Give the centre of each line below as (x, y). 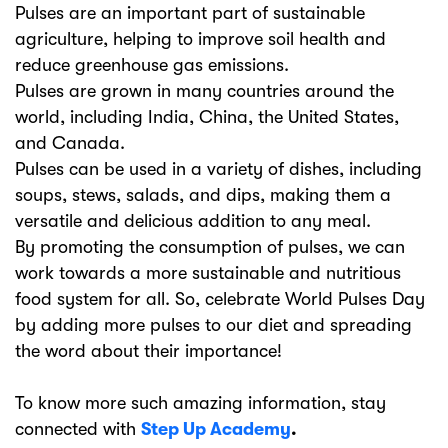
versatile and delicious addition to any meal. (193, 221)
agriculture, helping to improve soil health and (200, 39)
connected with (78, 429)
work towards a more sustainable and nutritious (208, 273)
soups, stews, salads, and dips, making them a (203, 195)
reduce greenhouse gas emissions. (152, 65)
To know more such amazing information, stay (200, 403)
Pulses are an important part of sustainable (190, 13)
